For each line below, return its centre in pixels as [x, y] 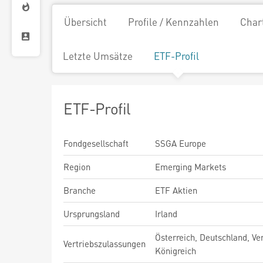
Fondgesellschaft [96, 143]
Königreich [176, 251]
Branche [80, 190]
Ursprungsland [92, 214]
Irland [166, 214]
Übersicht [85, 22]
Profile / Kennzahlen [173, 22]
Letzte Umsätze [98, 56]
